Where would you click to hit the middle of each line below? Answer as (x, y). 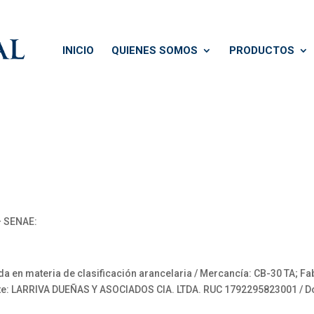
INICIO (78, 50)
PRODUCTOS (262, 50)
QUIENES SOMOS (155, 50)
